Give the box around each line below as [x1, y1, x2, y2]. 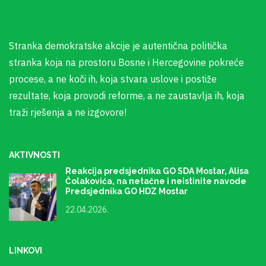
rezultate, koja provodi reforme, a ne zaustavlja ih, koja [9, 90, 245, 102]
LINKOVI [9, 246, 42, 256]
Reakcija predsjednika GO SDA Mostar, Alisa [65, 166, 249, 176]
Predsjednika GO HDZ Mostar [65, 186, 188, 197]
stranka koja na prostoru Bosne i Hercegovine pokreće [9, 56, 244, 69]
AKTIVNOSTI [9, 150, 60, 160]
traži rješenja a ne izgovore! [9, 106, 126, 119]
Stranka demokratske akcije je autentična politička [9, 40, 227, 52]
